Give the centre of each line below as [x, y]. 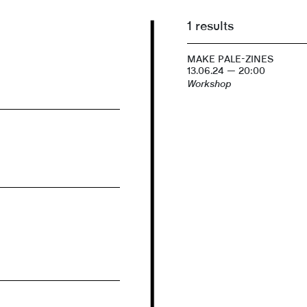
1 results [211, 26]
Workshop [210, 84]
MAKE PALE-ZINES [231, 59]
